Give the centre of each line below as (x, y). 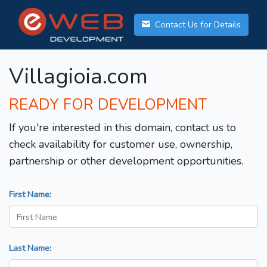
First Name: (30, 195)
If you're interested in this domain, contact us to (122, 128)
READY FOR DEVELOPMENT (108, 105)
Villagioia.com (78, 77)
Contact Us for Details (197, 25)
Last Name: (30, 248)
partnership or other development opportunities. (126, 161)
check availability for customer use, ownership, (121, 145)
